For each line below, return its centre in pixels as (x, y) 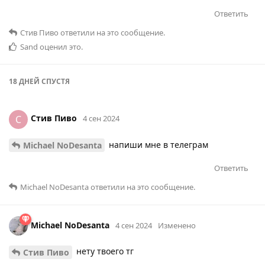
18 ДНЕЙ (24, 81)
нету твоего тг (104, 251)
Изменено (177, 226)
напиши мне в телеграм (157, 144)
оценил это (59, 46)
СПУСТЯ (55, 81)
